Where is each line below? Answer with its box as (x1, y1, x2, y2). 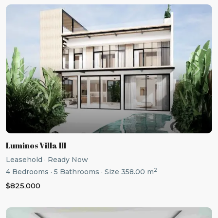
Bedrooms (10, 167, 49, 177)
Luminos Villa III (6, 140, 66, 151)
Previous (20, 69, 51, 78)
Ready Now (48, 155, 88, 164)
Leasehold (6, 155, 42, 164)
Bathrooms (58, 167, 99, 177)
